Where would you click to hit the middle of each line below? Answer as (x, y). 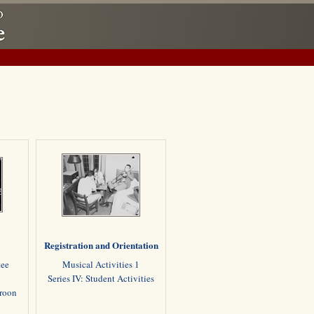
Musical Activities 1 (101, 264)
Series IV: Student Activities (101, 278)
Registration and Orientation (101, 245)
